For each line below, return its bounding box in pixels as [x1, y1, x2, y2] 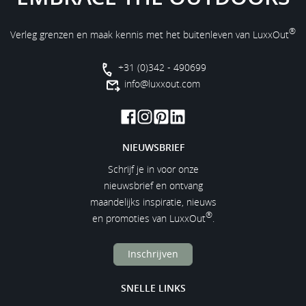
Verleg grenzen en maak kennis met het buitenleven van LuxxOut [10, 27, 289, 41]
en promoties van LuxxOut [92, 211, 206, 225]
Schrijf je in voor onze [107, 162, 199, 176]
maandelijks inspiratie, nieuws [89, 195, 217, 208]
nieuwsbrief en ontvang [103, 178, 203, 192]
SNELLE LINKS [120, 281, 186, 294]
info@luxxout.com [124, 76, 200, 90]
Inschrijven [128, 247, 178, 261]
